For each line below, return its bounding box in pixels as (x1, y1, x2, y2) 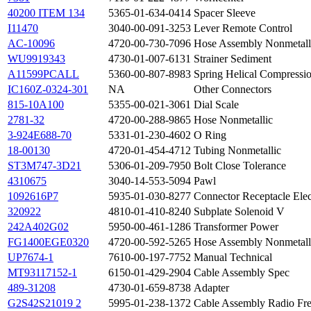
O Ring (194, 129, 226, 142)
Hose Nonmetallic (194, 114, 273, 126)
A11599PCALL (8, 68, 79, 81)
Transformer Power (194, 221, 278, 233)
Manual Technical (194, 251, 272, 264)
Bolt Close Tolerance (194, 160, 286, 172)
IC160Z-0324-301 (8, 83, 88, 96)
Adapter (194, 282, 229, 294)
